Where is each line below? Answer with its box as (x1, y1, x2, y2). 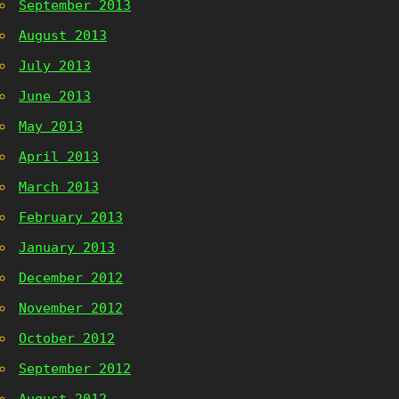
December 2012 (19, 270, 123, 286)
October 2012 (19, 330, 115, 346)
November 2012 (19, 300, 123, 316)
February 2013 (19, 209, 123, 225)
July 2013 (19, 58, 91, 74)
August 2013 (19, 28, 107, 44)
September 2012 (19, 361, 131, 377)
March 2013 (19, 179, 99, 195)
